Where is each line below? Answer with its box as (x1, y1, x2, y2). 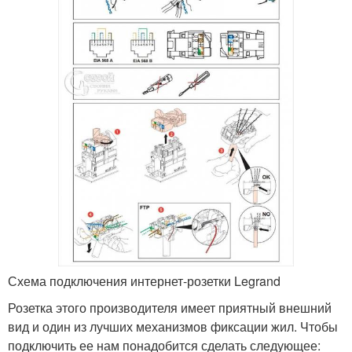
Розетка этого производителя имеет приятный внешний (8, 298, 332, 317)
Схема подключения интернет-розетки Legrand (8, 271, 280, 290)
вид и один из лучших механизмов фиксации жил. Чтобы (8, 317, 338, 335)
